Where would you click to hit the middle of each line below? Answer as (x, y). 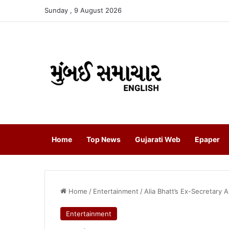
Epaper (207, 139)
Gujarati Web (158, 139)
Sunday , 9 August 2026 (83, 10)
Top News (104, 139)
